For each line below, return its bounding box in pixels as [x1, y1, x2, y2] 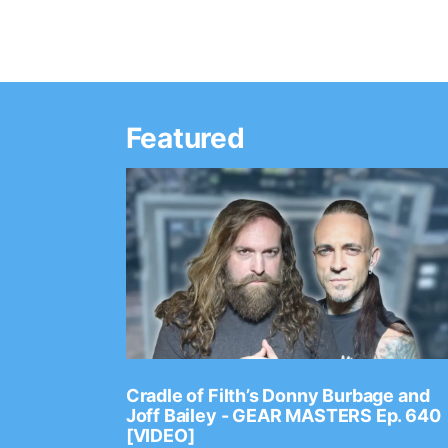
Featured [125, 120, 245, 155]
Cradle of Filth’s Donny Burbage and [125, 385, 430, 407]
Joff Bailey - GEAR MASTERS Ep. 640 [125, 405, 441, 427]
